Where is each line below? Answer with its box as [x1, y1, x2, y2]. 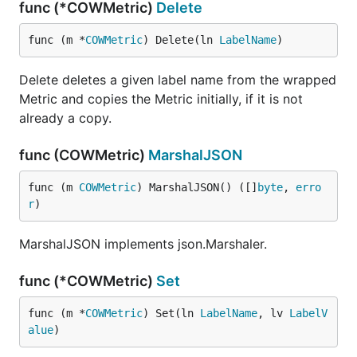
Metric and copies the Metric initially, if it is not [19, 91, 303, 107]
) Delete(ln [143, 33, 219, 46]
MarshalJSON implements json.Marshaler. [19, 236, 267, 252]
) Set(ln [143, 307, 200, 320]
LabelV [289, 307, 328, 320]
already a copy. [19, 110, 112, 126]
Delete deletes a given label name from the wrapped [19, 72, 336, 88]
